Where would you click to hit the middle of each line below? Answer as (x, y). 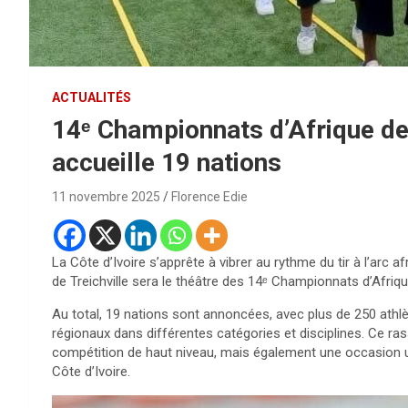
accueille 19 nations (167, 162)
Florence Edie (209, 196)
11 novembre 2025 (106, 196)
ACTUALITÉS (92, 97)
